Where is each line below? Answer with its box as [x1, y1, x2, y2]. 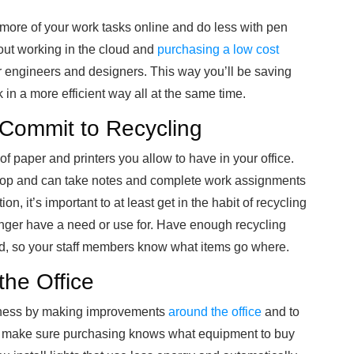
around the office [168, 305, 262, 318]
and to [262, 305, 299, 318]
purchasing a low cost [157, 43, 279, 56]
